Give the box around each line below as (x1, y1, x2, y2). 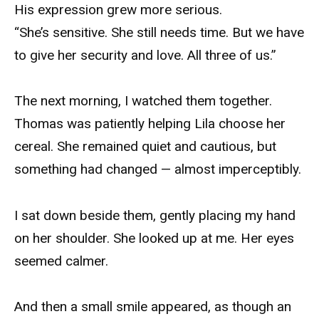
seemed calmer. (14, 252, 108, 269)
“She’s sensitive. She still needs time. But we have (14, 24, 304, 41)
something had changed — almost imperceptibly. (14, 161, 301, 178)
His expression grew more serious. (14, 1, 222, 18)
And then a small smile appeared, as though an (14, 298, 291, 315)
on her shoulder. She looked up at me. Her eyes (14, 229, 294, 246)
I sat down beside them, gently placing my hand (14, 206, 296, 224)
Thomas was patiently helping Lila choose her (14, 115, 286, 132)
